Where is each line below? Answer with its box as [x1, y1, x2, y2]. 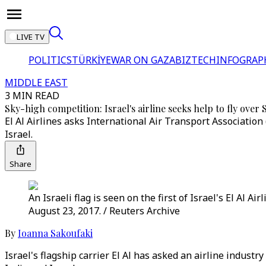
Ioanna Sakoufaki [18, 227, 93, 239]
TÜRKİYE [72, 53, 111, 66]
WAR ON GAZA [111, 53, 175, 66]
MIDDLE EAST [5, 76, 68, 89]
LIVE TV [17, 31, 45, 42]
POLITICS [28, 53, 72, 66]
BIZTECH [175, 53, 216, 66]
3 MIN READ [5, 89, 59, 102]
